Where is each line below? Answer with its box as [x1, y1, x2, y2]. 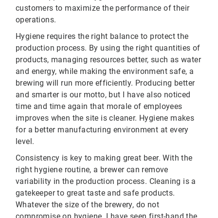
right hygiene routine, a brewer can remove [16, 165, 168, 175]
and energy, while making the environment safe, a [16, 67, 194, 76]
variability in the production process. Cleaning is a [16, 177, 196, 186]
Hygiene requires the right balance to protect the [16, 32, 189, 41]
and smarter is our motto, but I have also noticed [16, 90, 191, 100]
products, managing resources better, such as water [16, 55, 201, 65]
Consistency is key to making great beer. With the [16, 153, 193, 163]
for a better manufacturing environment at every [16, 125, 189, 135]
